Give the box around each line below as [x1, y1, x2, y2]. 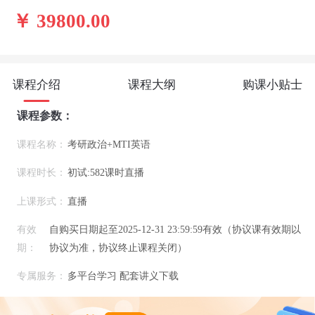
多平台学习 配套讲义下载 [67, 270, 179, 282]
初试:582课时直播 [67, 167, 144, 179]
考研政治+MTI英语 [67, 139, 150, 150]
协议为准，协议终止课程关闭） [49, 242, 188, 254]
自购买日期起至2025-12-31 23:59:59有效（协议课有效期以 [49, 224, 302, 236]
